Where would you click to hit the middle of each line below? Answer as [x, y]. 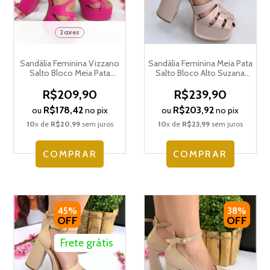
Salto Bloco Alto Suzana [200, 73]
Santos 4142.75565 [200, 82]
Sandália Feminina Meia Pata [200, 63]
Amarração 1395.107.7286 [70, 82]
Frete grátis [87, 243]
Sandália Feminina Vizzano [70, 63]
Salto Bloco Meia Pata [70, 73]
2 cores [70, 32]
